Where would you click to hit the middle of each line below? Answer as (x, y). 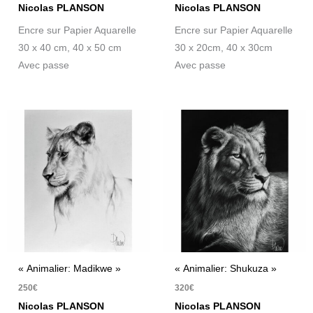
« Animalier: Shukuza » (226, 268)
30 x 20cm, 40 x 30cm (224, 48)
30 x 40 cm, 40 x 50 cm (70, 48)
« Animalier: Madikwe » (70, 268)
